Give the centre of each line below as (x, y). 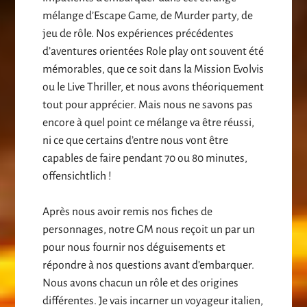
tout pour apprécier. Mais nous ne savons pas (148, 105)
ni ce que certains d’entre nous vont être (136, 141)
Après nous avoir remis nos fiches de (128, 212)
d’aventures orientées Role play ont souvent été (153, 52)
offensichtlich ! (77, 176)
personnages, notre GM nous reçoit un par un (149, 230)
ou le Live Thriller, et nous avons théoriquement (153, 87)
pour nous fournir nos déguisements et (134, 248)
